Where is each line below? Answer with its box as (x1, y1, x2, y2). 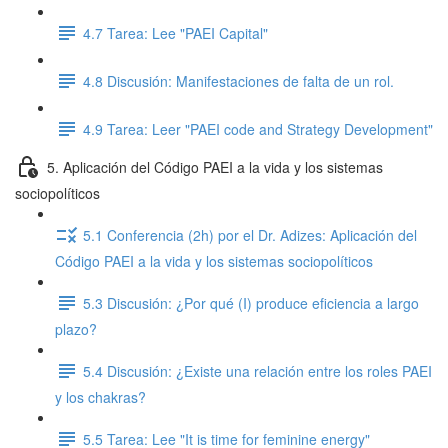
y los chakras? (55, 387, 146, 407)
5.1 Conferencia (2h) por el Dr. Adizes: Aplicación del (83, 224, 417, 245)
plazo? (55, 319, 97, 339)
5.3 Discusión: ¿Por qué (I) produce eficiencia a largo (83, 292, 419, 313)
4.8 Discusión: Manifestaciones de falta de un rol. (83, 70, 394, 91)
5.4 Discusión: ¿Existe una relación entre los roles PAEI (83, 360, 432, 381)
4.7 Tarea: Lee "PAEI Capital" (83, 22, 268, 43)
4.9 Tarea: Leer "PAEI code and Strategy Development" (83, 118, 433, 139)
